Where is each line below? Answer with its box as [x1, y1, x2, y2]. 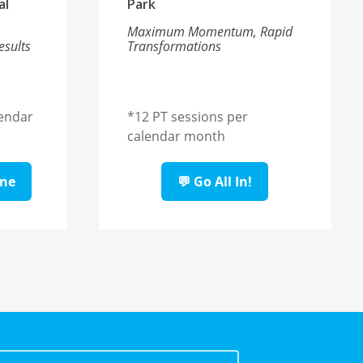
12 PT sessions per [135, 108, 249, 126]
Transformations [127, 37, 222, 56]
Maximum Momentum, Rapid [127, 23, 293, 41]
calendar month [127, 127, 226, 146]
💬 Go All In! [177, 173, 253, 191]
